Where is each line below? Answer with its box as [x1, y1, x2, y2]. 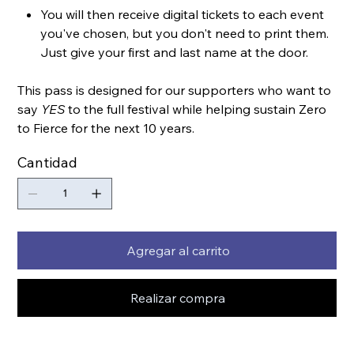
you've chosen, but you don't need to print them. [40, 24, 330, 41]
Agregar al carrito [126, 242, 230, 258]
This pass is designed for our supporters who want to [17, 81, 332, 98]
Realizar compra [130, 289, 225, 306]
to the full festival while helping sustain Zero [65, 100, 327, 117]
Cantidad [17, 153, 78, 171]
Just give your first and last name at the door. [40, 43, 309, 60]
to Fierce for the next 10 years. [17, 119, 195, 136]
